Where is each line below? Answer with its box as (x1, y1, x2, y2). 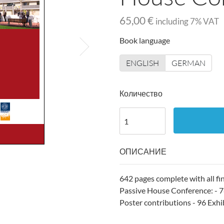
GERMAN (171, 58, 205, 68)
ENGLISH (126, 58, 159, 68)
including (155, 16, 190, 26)
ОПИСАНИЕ (119, 146, 166, 156)
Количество (119, 88, 162, 98)
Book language (119, 35, 170, 45)
